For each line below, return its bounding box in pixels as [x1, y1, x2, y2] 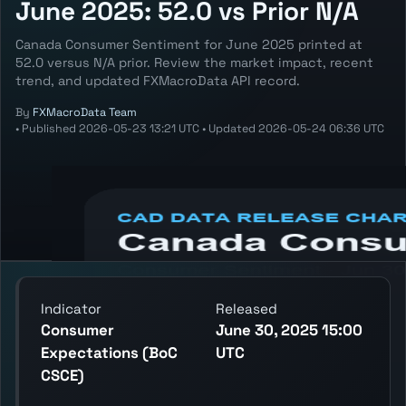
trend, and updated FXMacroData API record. [15, 72, 300, 89]
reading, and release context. [52, 209, 252, 229]
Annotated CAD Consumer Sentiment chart [52, 166, 348, 186]
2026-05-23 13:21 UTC [79, 121, 199, 136]
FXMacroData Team [33, 104, 137, 120]
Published [22, 121, 79, 136]
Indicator [41, 299, 101, 317]
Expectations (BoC [41, 342, 178, 362]
